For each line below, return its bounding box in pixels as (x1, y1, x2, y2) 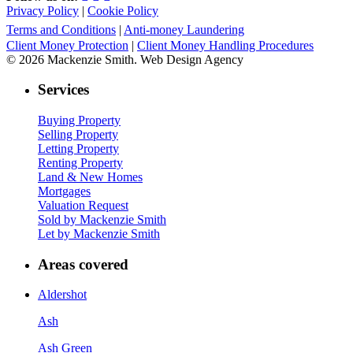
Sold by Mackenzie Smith (38, 212, 166, 226)
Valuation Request (38, 198, 128, 212)
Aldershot (38, 288, 87, 302)
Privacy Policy (6, 3, 79, 17)
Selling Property (38, 127, 118, 141)
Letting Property (38, 141, 119, 155)
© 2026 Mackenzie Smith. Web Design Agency (6, 52, 243, 66)
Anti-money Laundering (124, 22, 244, 36)
